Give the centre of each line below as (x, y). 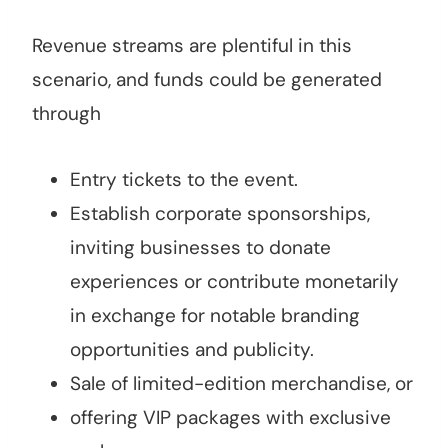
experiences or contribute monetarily (234, 282)
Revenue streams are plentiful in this (192, 46)
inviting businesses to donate (200, 248)
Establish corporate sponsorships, (220, 214)
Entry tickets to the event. (184, 180)
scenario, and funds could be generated (207, 80)
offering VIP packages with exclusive (230, 418)
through (66, 114)
